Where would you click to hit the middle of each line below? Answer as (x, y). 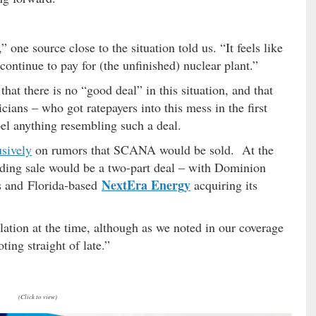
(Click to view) (38, 296)
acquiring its (224, 184)
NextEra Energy (146, 184)
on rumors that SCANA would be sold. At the (153, 149)
